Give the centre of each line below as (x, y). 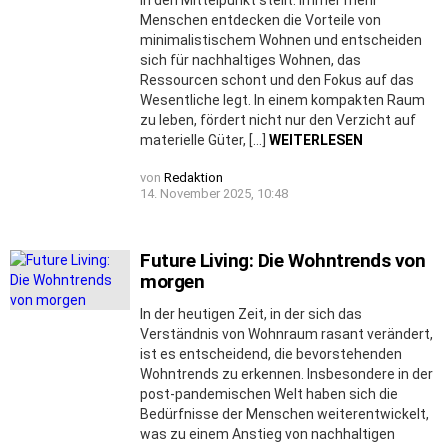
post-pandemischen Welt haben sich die (269, 393)
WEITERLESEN (316, 139)
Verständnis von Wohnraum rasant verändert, (286, 333)
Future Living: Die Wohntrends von (283, 260)
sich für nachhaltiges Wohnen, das (250, 59)
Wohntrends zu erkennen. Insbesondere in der (286, 373)
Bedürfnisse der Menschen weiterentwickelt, (284, 413)
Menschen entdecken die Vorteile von (260, 19)
